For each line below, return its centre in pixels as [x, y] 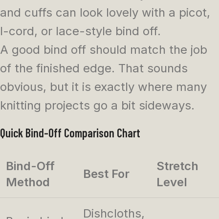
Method [28, 182]
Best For [106, 174]
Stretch [177, 166]
